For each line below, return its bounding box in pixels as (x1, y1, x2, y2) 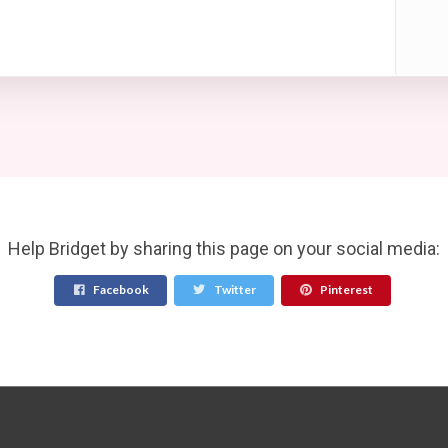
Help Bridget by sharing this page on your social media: (8, 237, 440, 259)
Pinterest (317, 282, 373, 298)
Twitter (211, 282, 256, 298)
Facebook (91, 282, 150, 298)
